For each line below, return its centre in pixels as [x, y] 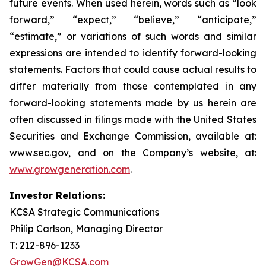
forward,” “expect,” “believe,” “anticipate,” [133, 20]
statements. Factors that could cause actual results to [133, 69]
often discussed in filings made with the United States [133, 119]
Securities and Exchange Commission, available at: [133, 136]
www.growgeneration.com [70, 169]
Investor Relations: [57, 195]
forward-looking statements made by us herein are [133, 103]
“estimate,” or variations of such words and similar [133, 36]
